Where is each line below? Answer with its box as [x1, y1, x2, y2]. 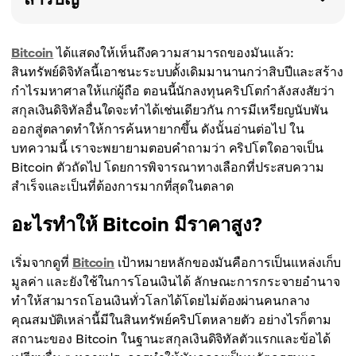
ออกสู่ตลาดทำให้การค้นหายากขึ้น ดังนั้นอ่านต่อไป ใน [11, 121, 304, 137]
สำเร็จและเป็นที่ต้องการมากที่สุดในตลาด [11, 178, 234, 194]
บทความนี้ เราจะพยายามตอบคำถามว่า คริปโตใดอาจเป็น [11, 140, 323, 156]
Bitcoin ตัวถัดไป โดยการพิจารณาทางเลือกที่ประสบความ [11, 159, 324, 175]
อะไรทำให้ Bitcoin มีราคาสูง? [11, 212, 262, 235]
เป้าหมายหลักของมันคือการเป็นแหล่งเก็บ [114, 254, 342, 270]
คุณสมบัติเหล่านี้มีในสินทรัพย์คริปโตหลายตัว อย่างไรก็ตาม [11, 311, 331, 327]
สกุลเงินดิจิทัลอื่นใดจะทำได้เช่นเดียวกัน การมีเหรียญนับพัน [11, 102, 328, 118]
